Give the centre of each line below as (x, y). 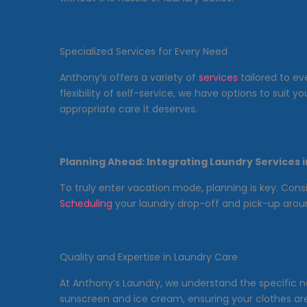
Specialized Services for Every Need (144, 51)
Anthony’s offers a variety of (129, 77)
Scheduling (86, 204)
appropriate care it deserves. (128, 109)
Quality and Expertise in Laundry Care (149, 257)
